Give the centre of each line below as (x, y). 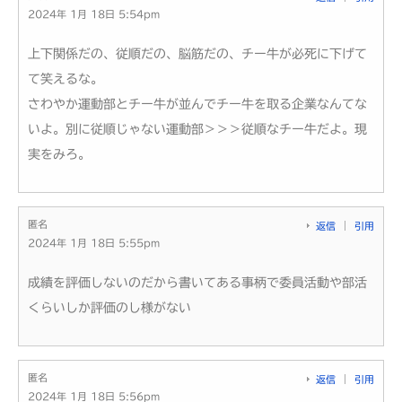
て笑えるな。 (66, 79)
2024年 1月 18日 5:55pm (94, 242)
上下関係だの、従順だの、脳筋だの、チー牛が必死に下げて (197, 53)
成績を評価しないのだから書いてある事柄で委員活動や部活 (197, 282)
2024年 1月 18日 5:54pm (94, 13)
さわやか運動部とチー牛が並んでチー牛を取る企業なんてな (197, 104)
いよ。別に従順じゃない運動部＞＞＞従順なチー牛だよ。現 (197, 129)
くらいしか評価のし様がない (109, 307)
